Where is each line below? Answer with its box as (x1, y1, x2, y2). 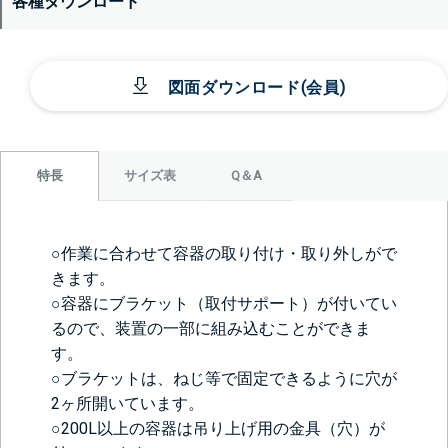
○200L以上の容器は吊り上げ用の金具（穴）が (51, 418, 385, 438)
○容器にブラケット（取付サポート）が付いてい (51, 293, 397, 313)
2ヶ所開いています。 (51, 393, 204, 413)
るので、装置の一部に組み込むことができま (51, 318, 371, 338)
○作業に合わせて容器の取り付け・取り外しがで (51, 243, 397, 263)
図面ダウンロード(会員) (167, 77, 346, 97)
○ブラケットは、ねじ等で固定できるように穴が (51, 368, 397, 388)
